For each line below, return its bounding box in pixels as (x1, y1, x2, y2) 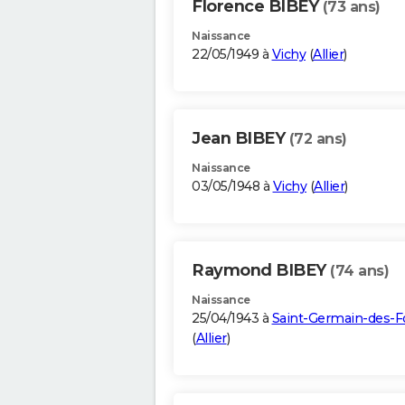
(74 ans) (330, 262, 389, 280)
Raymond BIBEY (192, 260, 330, 281)
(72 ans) (288, 130, 347, 148)
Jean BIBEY (192, 128, 289, 149)
